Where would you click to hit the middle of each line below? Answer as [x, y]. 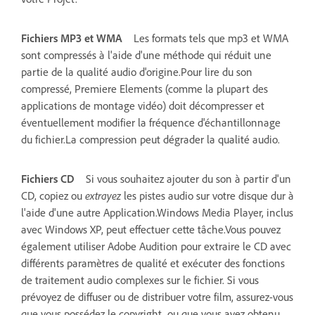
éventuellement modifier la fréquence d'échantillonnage [151, 122]
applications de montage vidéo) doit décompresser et [143, 105]
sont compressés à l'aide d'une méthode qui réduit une [146, 54]
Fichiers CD [48, 178]
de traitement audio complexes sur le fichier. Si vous [140, 279]
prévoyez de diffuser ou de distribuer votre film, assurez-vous [157, 296]
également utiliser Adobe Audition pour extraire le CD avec [156, 246]
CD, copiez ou [52, 195]
